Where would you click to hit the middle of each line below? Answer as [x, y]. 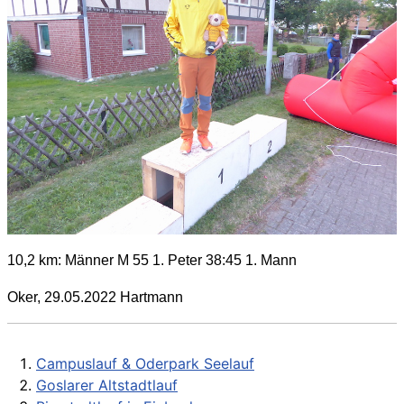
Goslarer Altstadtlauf [107, 386]
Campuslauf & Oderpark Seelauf [145, 364]
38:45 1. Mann [251, 261]
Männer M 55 [107, 261]
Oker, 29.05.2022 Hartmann [95, 298]
